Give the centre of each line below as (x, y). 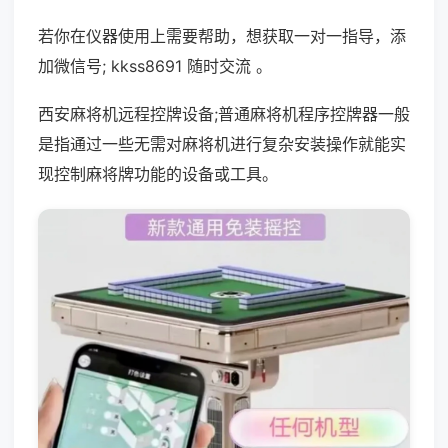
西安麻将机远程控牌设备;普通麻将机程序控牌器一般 (224, 114)
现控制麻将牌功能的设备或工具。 (158, 174)
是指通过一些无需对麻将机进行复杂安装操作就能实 (222, 144)
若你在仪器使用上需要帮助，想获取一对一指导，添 (222, 36)
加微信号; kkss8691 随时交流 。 (155, 66)
